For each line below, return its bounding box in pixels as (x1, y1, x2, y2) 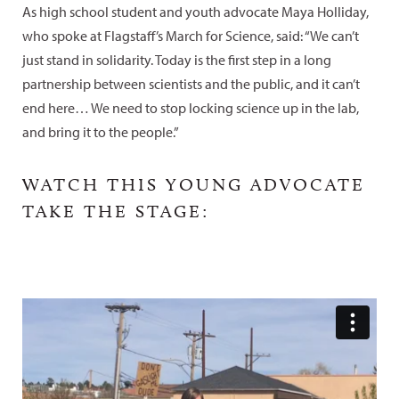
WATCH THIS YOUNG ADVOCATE (22, 173, 365, 195)
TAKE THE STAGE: (22, 199, 209, 222)
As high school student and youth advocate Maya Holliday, (22, 2, 369, 20)
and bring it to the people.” (22, 122, 179, 141)
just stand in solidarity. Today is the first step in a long (22, 50, 331, 69)
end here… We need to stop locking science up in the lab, (22, 98, 359, 117)
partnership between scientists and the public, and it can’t (22, 74, 360, 93)
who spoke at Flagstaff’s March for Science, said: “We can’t (22, 26, 359, 45)
